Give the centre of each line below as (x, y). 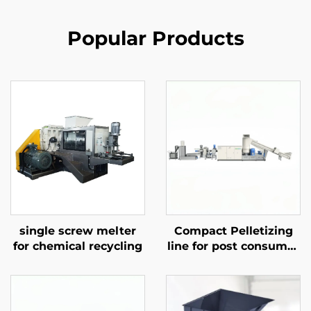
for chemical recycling (78, 246)
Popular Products (155, 38)
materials (233, 261)
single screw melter (78, 231)
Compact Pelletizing (233, 231)
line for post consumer (233, 246)
